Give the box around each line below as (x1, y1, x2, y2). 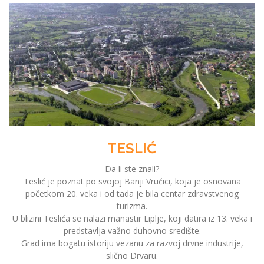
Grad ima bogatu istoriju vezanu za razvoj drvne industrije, (21, 237, 243, 249)
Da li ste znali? (105, 163, 159, 175)
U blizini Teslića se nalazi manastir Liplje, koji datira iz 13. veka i (12, 213, 252, 225)
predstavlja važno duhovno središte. (63, 225, 201, 237)
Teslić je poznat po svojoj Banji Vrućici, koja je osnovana (23, 176, 241, 187)
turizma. (117, 200, 147, 212)
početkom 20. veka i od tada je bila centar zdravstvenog (25, 188, 239, 200)
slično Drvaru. (106, 250, 158, 262)
